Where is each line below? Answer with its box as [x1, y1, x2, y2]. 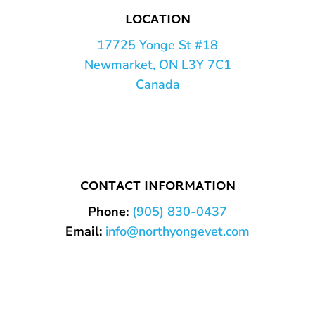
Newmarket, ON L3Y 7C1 [84, 56, 231, 74]
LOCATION [124, 8, 191, 32]
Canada [135, 76, 180, 94]
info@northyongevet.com [105, 223, 250, 240]
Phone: [88, 203, 129, 221]
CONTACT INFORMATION [79, 175, 236, 199]
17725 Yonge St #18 [97, 37, 218, 54]
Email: [65, 223, 102, 240]
